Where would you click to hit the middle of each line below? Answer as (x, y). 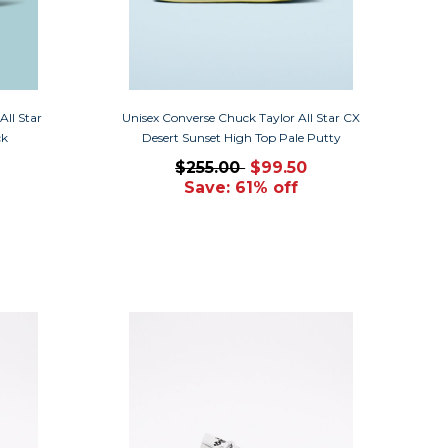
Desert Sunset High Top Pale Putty (241, 137)
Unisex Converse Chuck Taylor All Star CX (241, 117)
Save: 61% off (241, 187)
